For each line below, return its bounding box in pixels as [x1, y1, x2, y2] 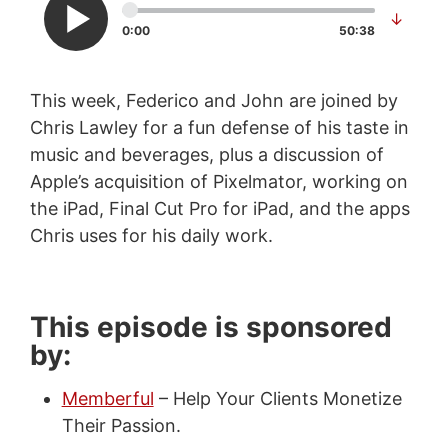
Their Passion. [61, 414, 181, 436]
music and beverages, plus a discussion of [29, 143, 384, 165]
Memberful [61, 387, 154, 409]
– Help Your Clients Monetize [153, 387, 402, 409]
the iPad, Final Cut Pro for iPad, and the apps [29, 197, 410, 219]
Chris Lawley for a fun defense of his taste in [29, 116, 409, 138]
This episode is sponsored [29, 309, 392, 344]
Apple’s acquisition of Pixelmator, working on [29, 170, 408, 192]
